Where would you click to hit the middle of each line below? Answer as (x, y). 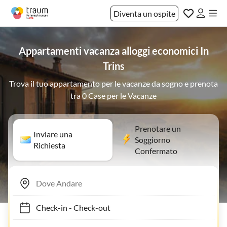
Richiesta (49, 145)
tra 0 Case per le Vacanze (113, 96)
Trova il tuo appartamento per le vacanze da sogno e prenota (113, 83)
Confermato (156, 151)
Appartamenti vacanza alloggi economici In (113, 51)
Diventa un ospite (144, 13)
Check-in (47, 207)
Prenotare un (158, 128)
